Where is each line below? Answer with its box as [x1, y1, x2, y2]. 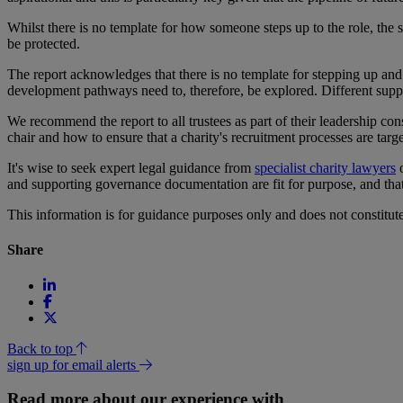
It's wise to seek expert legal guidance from [7, 160, 255, 176]
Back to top [7, 340, 76, 356]
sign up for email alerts [7, 356, 139, 372]
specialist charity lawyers [255, 160, 396, 176]
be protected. [7, 36, 80, 52]
